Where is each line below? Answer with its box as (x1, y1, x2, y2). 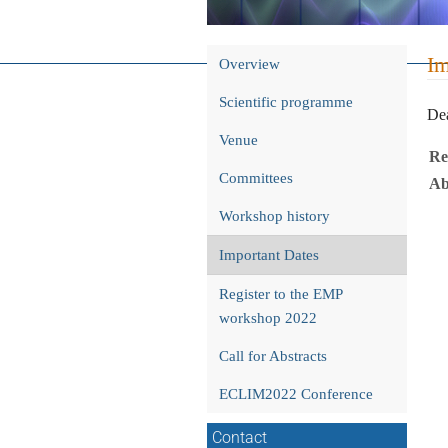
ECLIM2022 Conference (219, 386, 373, 402)
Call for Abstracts (219, 348, 327, 364)
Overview (219, 56, 280, 72)
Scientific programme (219, 94, 353, 110)
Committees (219, 170, 293, 186)
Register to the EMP (219, 286, 342, 302)
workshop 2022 (219, 310, 317, 326)
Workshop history (219, 208, 330, 224)
